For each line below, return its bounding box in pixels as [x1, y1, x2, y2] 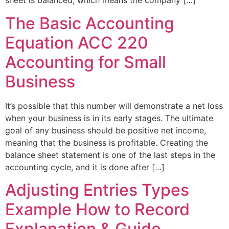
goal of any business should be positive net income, [5, 125, 206, 135]
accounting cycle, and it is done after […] [5, 162, 165, 172]
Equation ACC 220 [5, 32, 148, 53]
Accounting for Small [5, 52, 166, 72]
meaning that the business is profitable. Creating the [5, 137, 208, 148]
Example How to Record [5, 199, 190, 219]
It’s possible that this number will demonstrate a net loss [5, 100, 223, 111]
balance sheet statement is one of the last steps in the [5, 149, 215, 160]
